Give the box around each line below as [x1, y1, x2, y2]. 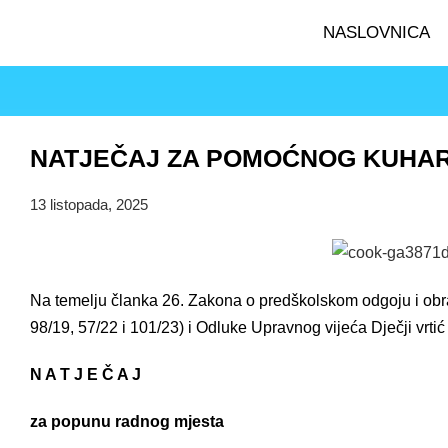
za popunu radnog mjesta [30, 412, 224, 430]
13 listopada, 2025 [30, 196, 148, 213]
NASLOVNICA [322, 23, 430, 42]
